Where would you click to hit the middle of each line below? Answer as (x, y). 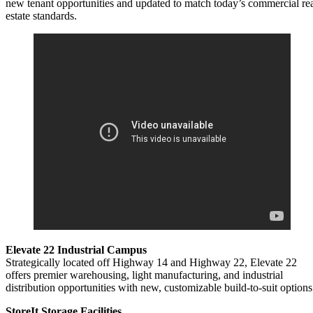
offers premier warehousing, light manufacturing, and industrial (144, 275)
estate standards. (41, 16)
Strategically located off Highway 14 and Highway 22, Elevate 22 (151, 263)
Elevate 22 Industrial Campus (76, 250)
